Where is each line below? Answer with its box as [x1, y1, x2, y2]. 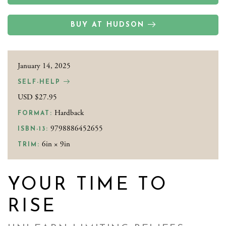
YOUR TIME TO [8, 176, 167, 195]
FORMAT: [18, 110, 52, 117]
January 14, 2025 [18, 61, 71, 71]
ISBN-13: [18, 126, 48, 133]
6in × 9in [40, 139, 70, 149]
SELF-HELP [18, 79, 64, 86]
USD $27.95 [18, 92, 57, 102]
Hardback [52, 108, 84, 118]
